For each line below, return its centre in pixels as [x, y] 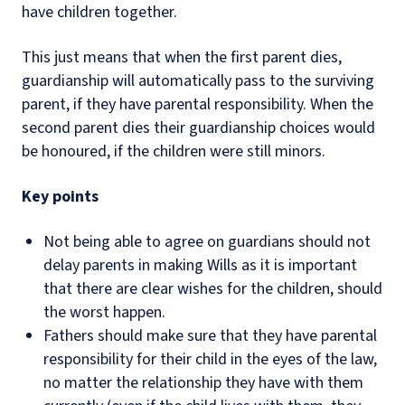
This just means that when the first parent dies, [182, 58]
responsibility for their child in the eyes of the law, [210, 360]
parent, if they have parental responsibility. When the [198, 105]
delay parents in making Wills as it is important [200, 266]
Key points [60, 197]
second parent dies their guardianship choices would [198, 128]
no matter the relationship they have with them [203, 383]
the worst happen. [104, 313]
